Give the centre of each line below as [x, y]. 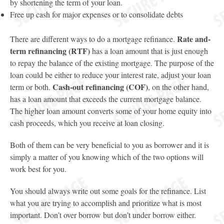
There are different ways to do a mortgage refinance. [93, 39]
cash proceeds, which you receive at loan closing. [87, 123]
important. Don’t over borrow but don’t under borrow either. [103, 215]
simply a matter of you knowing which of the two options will [107, 157]
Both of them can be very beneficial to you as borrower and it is [109, 145]
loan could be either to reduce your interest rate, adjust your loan [110, 75]
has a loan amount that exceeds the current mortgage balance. [106, 99]
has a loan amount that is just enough [149, 51]
